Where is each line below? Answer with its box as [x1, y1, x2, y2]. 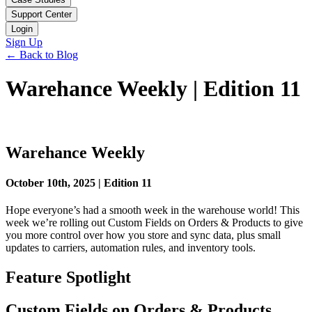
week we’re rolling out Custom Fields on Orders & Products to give [6, 217, 303, 229]
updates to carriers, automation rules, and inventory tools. [6, 242, 256, 254]
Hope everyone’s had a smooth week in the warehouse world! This [6, 204, 299, 217]
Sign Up [6, 36, 42, 48]
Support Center [11, 9, 72, 19]
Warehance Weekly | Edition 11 [6, 76, 301, 102]
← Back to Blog [6, 49, 78, 61]
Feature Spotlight [6, 268, 131, 287]
